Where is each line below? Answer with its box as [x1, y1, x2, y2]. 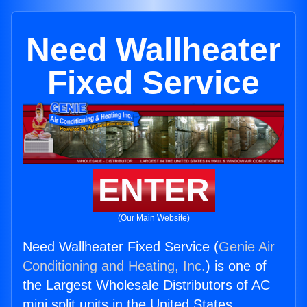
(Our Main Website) [117, 213, 190, 223]
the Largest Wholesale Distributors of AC [23, 278, 270, 293]
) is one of [206, 258, 267, 274]
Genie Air [219, 239, 275, 255]
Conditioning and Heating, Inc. [23, 258, 206, 274]
